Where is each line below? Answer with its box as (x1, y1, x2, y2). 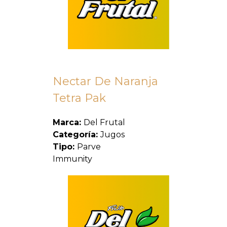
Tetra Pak (53, 91, 106, 105)
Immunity (53, 154, 92, 164)
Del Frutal (84, 118, 125, 127)
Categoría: (53, 130, 100, 139)
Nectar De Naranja (53, 74, 158, 88)
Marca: (53, 118, 84, 127)
